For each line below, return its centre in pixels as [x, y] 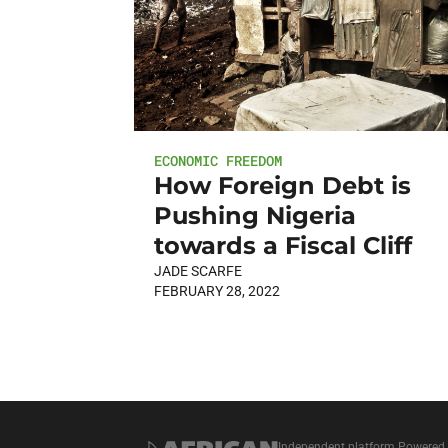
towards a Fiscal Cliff [283, 245]
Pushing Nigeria [255, 215]
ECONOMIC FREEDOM [218, 160]
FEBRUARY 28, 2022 [217, 290]
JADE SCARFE [198, 270]
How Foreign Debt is [283, 185]
